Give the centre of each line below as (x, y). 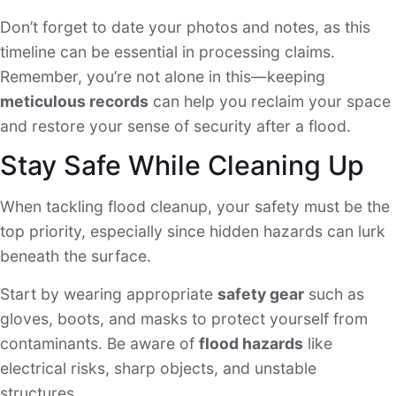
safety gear (261, 293)
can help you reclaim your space (270, 101)
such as (334, 293)
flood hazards (251, 343)
